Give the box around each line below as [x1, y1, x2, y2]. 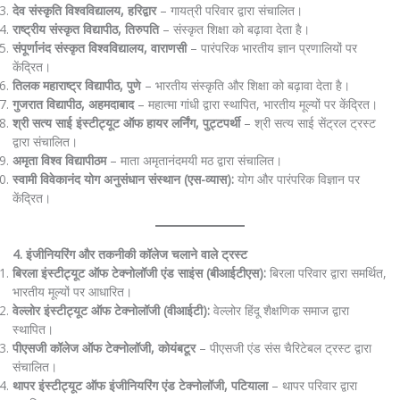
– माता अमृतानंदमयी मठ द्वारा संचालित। [105, 151, 282, 169]
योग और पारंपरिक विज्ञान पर [233, 170, 360, 187]
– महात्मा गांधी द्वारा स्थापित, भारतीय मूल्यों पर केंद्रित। [133, 95, 378, 112]
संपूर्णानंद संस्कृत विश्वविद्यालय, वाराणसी [12, 38, 187, 56]
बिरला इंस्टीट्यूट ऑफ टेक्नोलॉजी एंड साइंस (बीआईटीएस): [12, 264, 266, 282]
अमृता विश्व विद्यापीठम [12, 151, 106, 169]
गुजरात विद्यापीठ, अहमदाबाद [12, 95, 134, 112]
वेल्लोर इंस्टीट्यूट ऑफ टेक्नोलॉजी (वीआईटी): [12, 302, 210, 320]
